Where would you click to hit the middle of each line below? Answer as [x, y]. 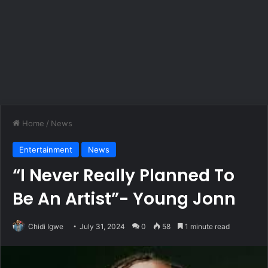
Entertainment [46, 150]
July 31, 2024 [102, 226]
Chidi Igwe [46, 226]
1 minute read [206, 226]
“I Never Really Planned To [124, 176]
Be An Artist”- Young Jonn [124, 199]
